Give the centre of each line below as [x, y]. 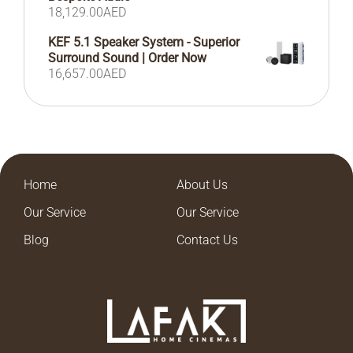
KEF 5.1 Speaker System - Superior [144, 42]
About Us [202, 185]
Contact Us [207, 240]
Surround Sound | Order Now [127, 58]
